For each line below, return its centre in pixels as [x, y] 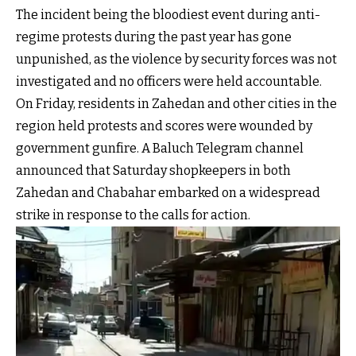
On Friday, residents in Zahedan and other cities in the [176, 103]
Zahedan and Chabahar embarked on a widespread [168, 192]
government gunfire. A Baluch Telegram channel [160, 148]
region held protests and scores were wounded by [164, 126]
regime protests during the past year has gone [154, 37]
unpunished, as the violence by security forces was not [176, 59]
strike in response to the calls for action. [133, 215]
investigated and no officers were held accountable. [169, 81]
